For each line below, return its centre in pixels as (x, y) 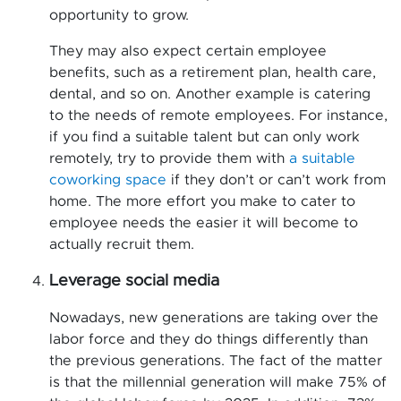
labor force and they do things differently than (209, 339)
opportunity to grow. (119, 15)
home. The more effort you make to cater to (202, 201)
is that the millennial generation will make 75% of (218, 382)
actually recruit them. (122, 244)
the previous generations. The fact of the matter (216, 360)
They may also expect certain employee (188, 51)
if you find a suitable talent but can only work (205, 137)
